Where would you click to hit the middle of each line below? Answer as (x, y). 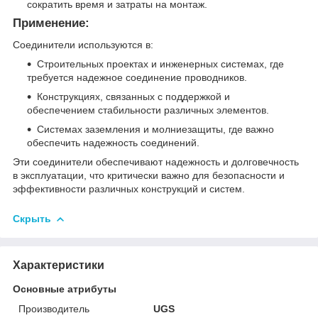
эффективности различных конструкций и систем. (129, 188)
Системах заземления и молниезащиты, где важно (155, 129)
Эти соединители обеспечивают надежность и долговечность (156, 161)
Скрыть (32, 218)
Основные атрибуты (65, 289)
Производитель (54, 308)
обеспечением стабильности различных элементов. (148, 110)
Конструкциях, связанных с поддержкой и (133, 96)
